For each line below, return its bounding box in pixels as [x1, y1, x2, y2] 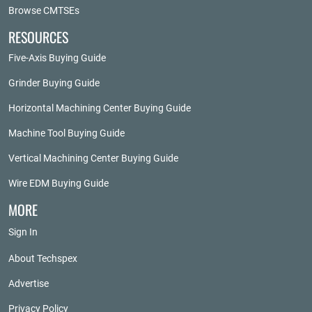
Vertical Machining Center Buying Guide [8, 153, 178, 164]
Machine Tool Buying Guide [8, 127, 125, 139]
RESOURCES [8, 26, 68, 47]
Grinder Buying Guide [8, 77, 100, 88]
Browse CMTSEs [8, 5, 79, 16]
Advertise [8, 278, 49, 289]
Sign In [8, 226, 38, 237]
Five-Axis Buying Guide [8, 52, 106, 63]
